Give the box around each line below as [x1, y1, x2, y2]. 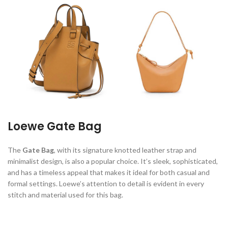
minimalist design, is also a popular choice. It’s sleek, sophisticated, [8, 156, 218, 165]
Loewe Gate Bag [8, 118, 102, 134]
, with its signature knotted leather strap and [54, 145, 196, 154]
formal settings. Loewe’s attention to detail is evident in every [8, 179, 204, 188]
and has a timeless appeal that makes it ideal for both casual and [8, 167, 210, 177]
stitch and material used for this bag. [8, 190, 123, 199]
